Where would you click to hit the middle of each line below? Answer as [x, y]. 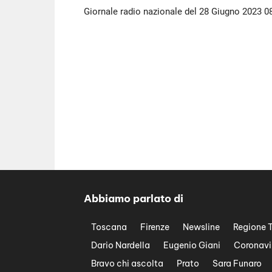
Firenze [155, 227]
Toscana [109, 227]
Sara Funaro [237, 263]
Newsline [201, 227]
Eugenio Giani [192, 245]
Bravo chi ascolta [127, 263]
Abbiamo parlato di [134, 198]
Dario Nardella [121, 245]
